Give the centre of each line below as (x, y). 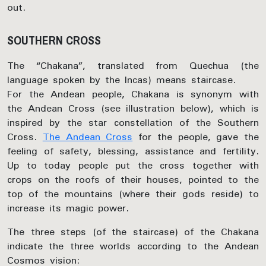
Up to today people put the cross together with (133, 165)
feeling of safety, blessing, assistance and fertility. (133, 151)
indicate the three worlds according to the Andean (133, 246)
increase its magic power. (68, 208)
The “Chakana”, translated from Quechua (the (133, 66)
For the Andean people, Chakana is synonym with (133, 94)
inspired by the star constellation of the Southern (133, 123)
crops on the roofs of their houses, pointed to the (133, 180)
